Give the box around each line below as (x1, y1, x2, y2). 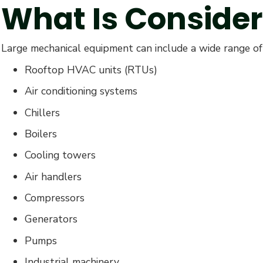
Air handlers (25, 169, 82, 184)
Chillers (25, 105, 60, 120)
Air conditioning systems (25, 84, 137, 99)
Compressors (25, 191, 85, 205)
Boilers (25, 126, 57, 141)
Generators (25, 212, 77, 227)
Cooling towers (25, 148, 96, 163)
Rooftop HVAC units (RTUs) (25, 62, 157, 77)
